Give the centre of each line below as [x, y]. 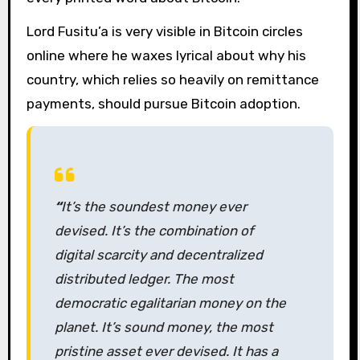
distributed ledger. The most [144, 279]
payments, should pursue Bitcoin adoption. [165, 104]
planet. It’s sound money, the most [164, 327]
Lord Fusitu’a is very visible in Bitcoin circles [164, 32]
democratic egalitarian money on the [170, 303]
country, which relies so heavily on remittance [172, 80]
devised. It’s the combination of [154, 231]
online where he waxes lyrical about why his [166, 56]
